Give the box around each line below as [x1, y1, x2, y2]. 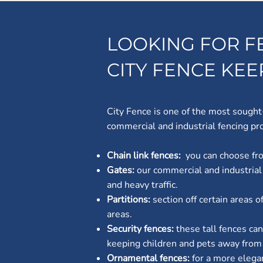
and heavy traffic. [107, 178, 178, 191]
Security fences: [107, 222, 176, 235]
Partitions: [107, 193, 153, 206]
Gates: [107, 164, 137, 177]
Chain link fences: [107, 149, 186, 162]
